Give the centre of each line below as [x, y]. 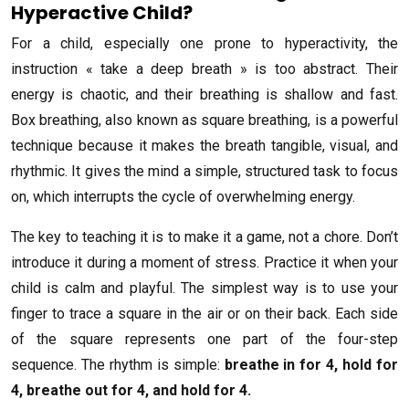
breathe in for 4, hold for [311, 365]
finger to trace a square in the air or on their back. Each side [204, 314]
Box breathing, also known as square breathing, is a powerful [204, 121]
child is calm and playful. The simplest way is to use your [204, 288]
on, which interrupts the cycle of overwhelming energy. [183, 197]
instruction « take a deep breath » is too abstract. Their [204, 69]
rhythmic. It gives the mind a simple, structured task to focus [204, 172]
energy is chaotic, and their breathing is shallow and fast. [204, 95]
